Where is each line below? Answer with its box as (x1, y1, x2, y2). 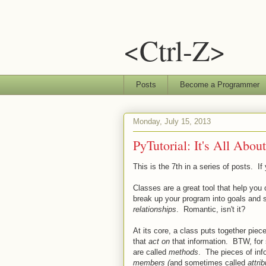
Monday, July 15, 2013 (133, 117, 211, 126)
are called (133, 247, 169, 256)
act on (148, 236, 170, 246)
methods (169, 247, 198, 256)
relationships (133, 204, 176, 214)
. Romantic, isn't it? (176, 204, 245, 214)
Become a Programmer (179, 80, 259, 89)
